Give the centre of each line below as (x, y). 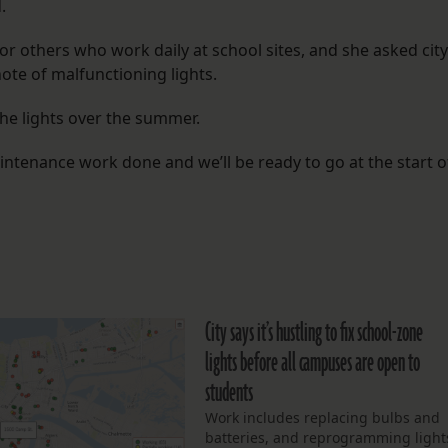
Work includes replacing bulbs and (323, 418)
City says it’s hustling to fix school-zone (314, 333)
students (229, 393)
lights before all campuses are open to (313, 363)
